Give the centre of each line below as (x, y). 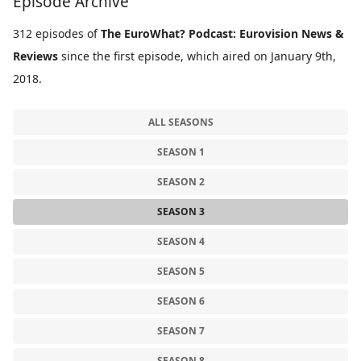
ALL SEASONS (180, 122)
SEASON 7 (180, 331)
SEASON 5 (180, 272)
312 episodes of (57, 34)
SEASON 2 (180, 182)
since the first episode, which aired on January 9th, (197, 56)
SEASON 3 (180, 212)
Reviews (35, 56)
